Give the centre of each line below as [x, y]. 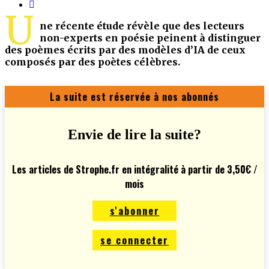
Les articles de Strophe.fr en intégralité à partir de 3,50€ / [134, 169]
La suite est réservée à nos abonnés [134, 96]
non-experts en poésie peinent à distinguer [150, 38]
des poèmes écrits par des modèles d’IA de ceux [125, 50]
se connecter [134, 240]
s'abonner [134, 210]
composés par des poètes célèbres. [92, 62]
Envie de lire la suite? [134, 134]
